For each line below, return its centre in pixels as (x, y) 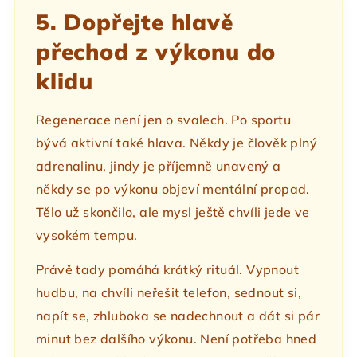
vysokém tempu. (87, 235)
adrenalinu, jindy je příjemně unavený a (159, 166)
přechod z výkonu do (156, 52)
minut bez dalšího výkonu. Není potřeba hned (177, 339)
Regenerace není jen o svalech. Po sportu (163, 120)
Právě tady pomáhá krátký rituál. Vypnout (167, 270)
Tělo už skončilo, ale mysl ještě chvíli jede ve (173, 212)
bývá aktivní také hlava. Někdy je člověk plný (177, 143)
